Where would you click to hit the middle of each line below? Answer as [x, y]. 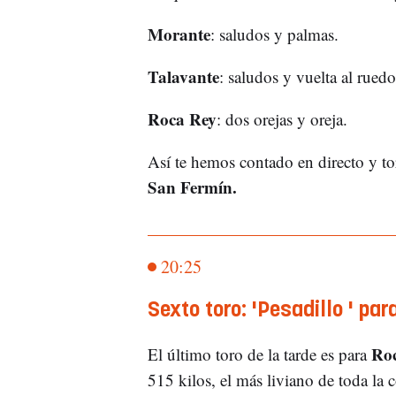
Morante [179, 34]
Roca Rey [182, 118]
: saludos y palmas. [277, 34]
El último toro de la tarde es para [259, 354]
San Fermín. [194, 187]
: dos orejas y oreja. [284, 118]
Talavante [183, 76]
